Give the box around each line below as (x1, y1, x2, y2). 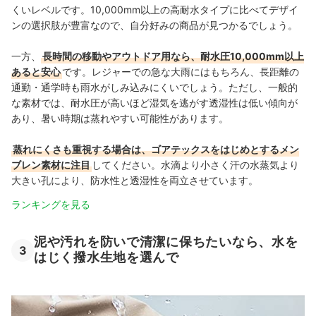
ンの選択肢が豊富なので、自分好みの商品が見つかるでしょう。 (11, 18, 298, 31)
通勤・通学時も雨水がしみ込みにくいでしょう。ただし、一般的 (11, 80, 298, 93)
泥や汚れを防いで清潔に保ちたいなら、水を (34, 233, 298, 249)
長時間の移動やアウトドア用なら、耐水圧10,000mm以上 (42, 49, 304, 62)
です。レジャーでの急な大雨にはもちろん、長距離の (62, 65, 299, 78)
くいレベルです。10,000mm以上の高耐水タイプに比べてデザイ (11, 3, 298, 16)
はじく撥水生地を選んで (34, 250, 179, 265)
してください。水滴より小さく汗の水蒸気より (92, 158, 299, 171)
